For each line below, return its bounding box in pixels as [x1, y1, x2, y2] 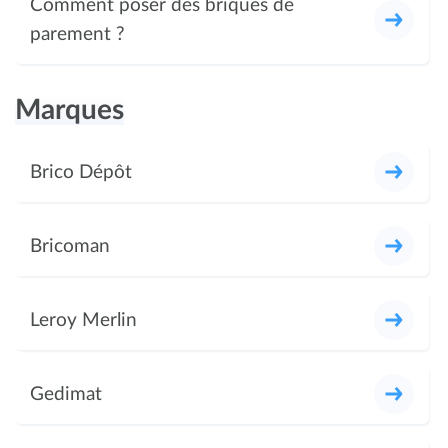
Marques [15, 95, 124, 124]
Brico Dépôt [30, 162, 132, 182]
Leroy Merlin [30, 310, 137, 330]
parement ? [30, 24, 125, 44]
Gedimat [30, 384, 102, 404]
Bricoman [30, 236, 110, 256]
